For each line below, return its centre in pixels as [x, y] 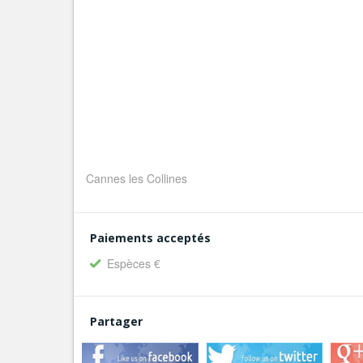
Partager [116, 321]
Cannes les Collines [137, 178]
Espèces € [134, 263]
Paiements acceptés [150, 238]
